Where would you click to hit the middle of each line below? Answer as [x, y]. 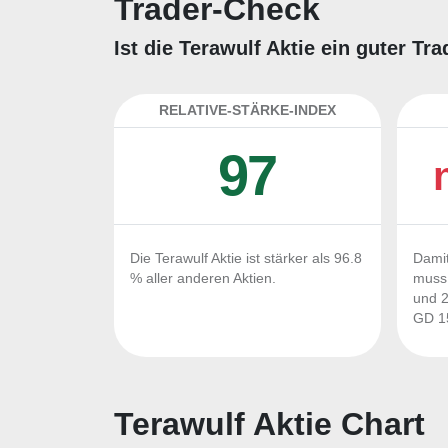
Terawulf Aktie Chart [269, 424]
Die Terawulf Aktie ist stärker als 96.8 [246, 258]
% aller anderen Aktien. [203, 278]
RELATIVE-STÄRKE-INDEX [247, 110]
